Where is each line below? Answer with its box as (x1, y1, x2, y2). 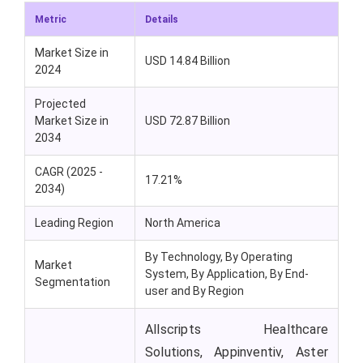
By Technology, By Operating (145, 250, 293, 264)
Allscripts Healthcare (145, 322, 328, 338)
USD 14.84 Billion (145, 54, 230, 68)
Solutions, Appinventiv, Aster (145, 344, 328, 361)
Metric (35, 14, 66, 26)
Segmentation (35, 275, 110, 289)
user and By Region (145, 284, 244, 298)
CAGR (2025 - (35, 165, 103, 179)
